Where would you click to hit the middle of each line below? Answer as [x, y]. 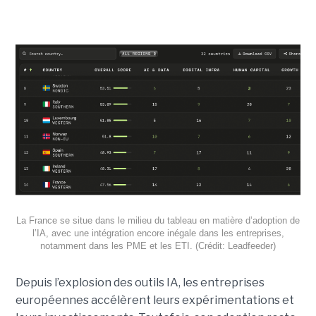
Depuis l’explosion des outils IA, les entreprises [140, 283]
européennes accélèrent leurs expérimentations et [154, 300]
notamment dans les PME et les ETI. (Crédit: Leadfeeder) [158, 246]
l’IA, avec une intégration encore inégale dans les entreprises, [158, 233]
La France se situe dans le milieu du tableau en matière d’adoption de [158, 221]
